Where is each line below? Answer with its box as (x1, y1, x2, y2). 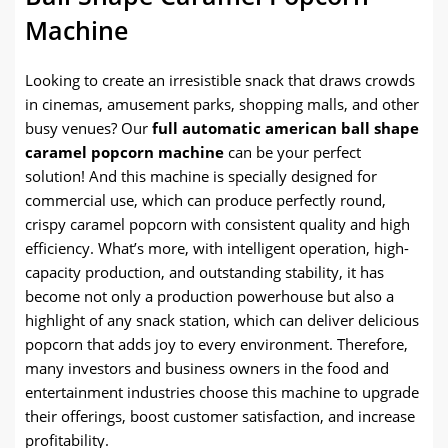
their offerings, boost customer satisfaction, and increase (25, 406, 415, 426)
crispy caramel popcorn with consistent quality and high (25, 214, 410, 234)
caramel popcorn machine (25, 142, 224, 162)
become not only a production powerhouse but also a (25, 286, 394, 306)
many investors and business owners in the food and (25, 358, 389, 378)
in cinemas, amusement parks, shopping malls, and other (25, 94, 419, 114)
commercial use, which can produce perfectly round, (25, 190, 386, 210)
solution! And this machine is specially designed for (25, 166, 377, 186)
